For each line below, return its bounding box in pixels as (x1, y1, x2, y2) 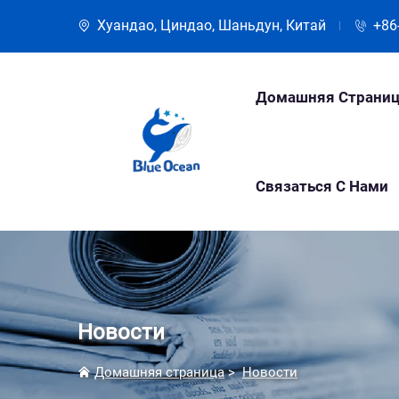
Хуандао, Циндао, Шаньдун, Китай (97, 17, 326, 34)
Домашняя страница (94, 363, 224, 380)
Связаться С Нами (256, 177, 388, 195)
